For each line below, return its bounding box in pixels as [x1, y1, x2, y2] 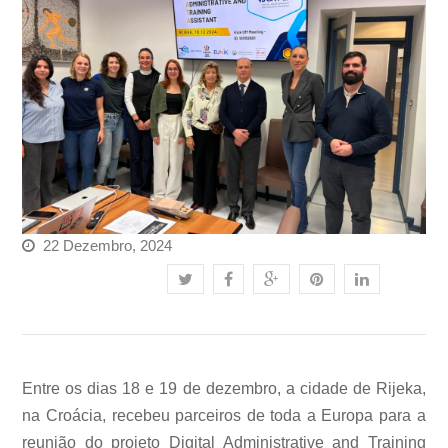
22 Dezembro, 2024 [43, 238, 173, 255]
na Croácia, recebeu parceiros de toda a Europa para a [22, 407, 426, 425]
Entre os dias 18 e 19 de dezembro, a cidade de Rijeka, [22, 380, 426, 398]
